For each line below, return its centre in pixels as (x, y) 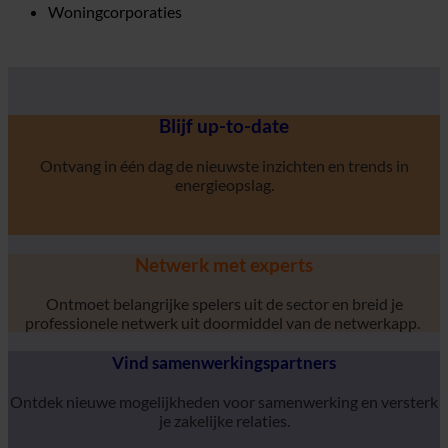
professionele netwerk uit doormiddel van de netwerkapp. (222, 323)
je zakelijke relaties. (224, 420)
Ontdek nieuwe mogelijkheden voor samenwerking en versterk (224, 401)
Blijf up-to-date (224, 126)
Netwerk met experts (224, 264)
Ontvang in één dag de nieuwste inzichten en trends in (224, 165)
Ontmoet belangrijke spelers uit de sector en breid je (224, 304)
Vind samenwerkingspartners (224, 363)
